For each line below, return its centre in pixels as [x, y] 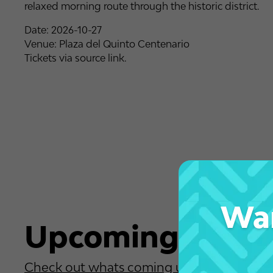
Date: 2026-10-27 [63, 30]
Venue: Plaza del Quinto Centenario [107, 44]
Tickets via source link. [75, 58]
